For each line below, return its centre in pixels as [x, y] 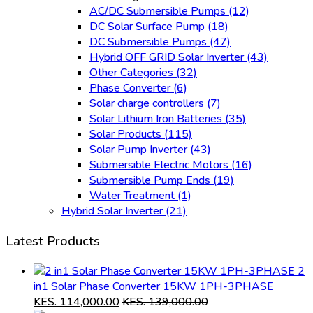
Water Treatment [133, 196]
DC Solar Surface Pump [148, 27]
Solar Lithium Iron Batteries [157, 119]
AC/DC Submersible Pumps [159, 12]
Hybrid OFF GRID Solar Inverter [168, 58]
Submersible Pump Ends [151, 181]
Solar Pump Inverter [140, 150]
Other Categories [133, 73]
